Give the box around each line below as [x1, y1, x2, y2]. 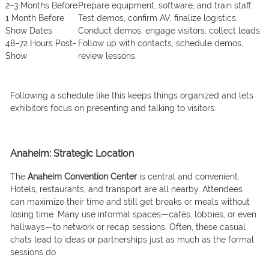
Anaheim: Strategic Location [10, 148, 134, 160]
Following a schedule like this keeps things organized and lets [10, 91, 253, 101]
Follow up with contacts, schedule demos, [77, 38, 243, 49]
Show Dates [5, 26, 52, 36]
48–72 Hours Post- [5, 38, 76, 49]
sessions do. [10, 247, 58, 258]
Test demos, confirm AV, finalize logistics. [77, 13, 238, 23]
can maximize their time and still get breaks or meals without [10, 197, 250, 207]
